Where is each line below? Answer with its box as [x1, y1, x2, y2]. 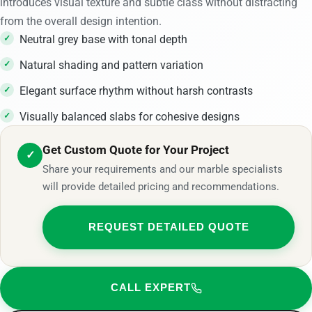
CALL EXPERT [110, 282, 191, 294]
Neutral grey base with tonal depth [19, 32, 187, 46]
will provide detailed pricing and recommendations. [42, 180, 279, 194]
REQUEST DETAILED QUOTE [88, 221, 249, 233]
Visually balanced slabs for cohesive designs [19, 109, 240, 123]
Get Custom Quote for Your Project [42, 142, 229, 157]
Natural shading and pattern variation [19, 58, 203, 72]
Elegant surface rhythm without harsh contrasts [19, 84, 253, 97]
